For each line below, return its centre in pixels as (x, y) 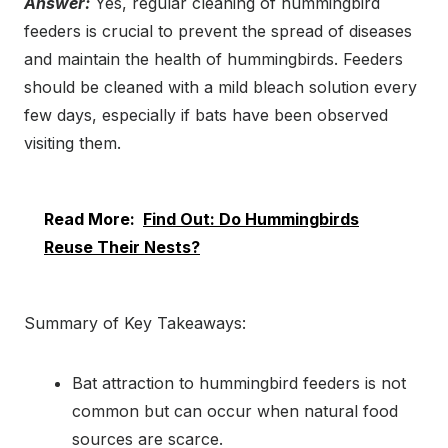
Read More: (89, 218)
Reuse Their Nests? (122, 246)
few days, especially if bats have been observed (206, 114)
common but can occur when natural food (235, 410)
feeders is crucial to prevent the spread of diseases (218, 30)
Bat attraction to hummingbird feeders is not (239, 382)
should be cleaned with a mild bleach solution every (220, 86)
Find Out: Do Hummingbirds (251, 218)
